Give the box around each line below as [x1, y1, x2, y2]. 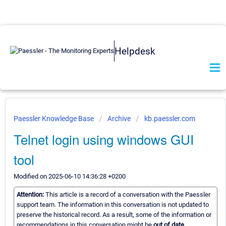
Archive [107, 115, 131, 123]
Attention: [17, 191, 45, 199]
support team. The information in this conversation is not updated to [17, 201, 209, 209]
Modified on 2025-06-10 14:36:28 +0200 [14, 173, 126, 180]
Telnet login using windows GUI [14, 130, 194, 148]
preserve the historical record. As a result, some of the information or [17, 211, 211, 219]
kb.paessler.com [144, 115, 195, 123]
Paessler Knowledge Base [14, 115, 95, 123]
